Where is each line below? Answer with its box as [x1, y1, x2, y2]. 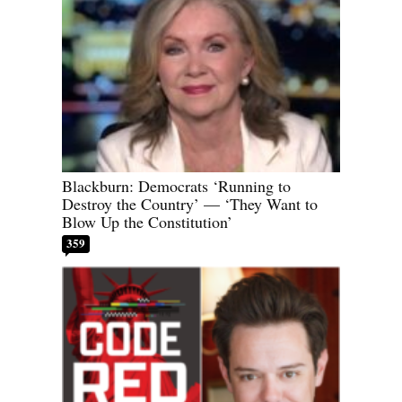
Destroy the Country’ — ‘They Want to [62, 193, 318, 215]
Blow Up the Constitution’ [62, 211, 232, 233]
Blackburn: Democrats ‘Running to [62, 175, 291, 197]
